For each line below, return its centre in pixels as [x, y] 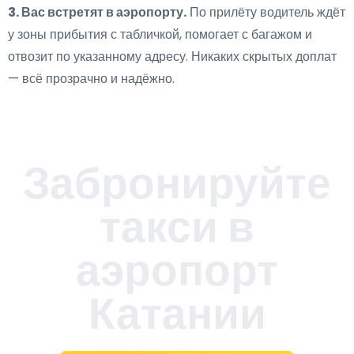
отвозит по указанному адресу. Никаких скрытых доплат [172, 56]
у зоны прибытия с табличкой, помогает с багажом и [160, 34]
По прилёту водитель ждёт [266, 12]
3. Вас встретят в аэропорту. [97, 12]
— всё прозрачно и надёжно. [91, 79]
